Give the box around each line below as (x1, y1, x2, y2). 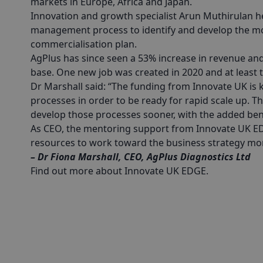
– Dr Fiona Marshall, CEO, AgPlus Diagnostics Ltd (31, 150, 251, 164)
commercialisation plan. (31, 38, 137, 51)
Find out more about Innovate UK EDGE (31, 164, 206, 178)
